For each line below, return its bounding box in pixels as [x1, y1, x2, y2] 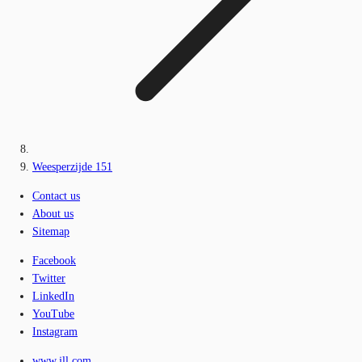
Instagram [32, 326, 78, 339]
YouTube [32, 308, 74, 321]
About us [32, 208, 74, 221]
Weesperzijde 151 [32, 161, 112, 174]
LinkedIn [32, 290, 74, 303]
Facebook [32, 255, 76, 267]
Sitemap [32, 225, 69, 238]
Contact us [32, 190, 80, 203]
